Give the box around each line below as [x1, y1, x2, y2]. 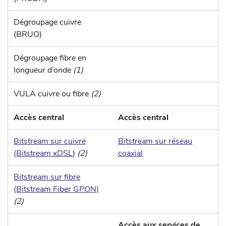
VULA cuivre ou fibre [14, 88, 91, 99]
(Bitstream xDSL [14, 147, 73, 159]
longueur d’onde [14, 64, 74, 76]
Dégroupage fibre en [14, 52, 87, 64]
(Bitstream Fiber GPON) [14, 183, 99, 195]
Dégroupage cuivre [14, 16, 82, 28]
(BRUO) [14, 28, 42, 40]
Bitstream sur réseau [118, 135, 193, 147]
